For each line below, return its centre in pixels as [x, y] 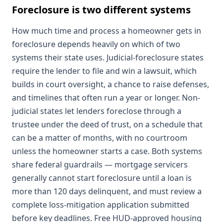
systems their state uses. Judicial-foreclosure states [108, 58]
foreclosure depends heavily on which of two [96, 44]
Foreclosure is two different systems [101, 10]
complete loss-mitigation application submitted [101, 205]
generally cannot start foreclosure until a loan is [102, 178]
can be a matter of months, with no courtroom [100, 138]
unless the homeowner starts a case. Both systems [107, 151]
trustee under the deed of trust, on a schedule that [107, 125]
